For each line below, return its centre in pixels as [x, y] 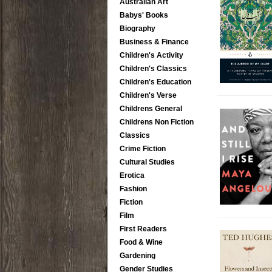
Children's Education [155, 82]
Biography [138, 29]
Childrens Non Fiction [157, 122]
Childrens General [151, 109]
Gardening [138, 256]
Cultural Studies [147, 162]
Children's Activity [151, 55]
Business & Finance [154, 42]
